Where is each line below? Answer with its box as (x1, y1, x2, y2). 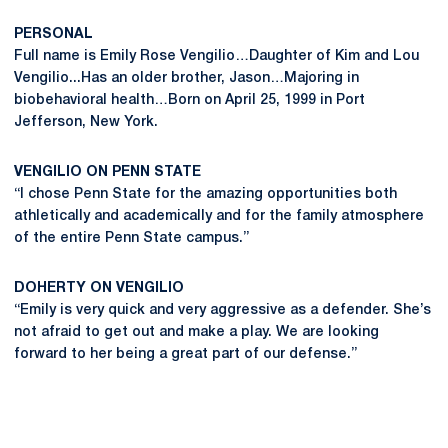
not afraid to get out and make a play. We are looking (14, 326, 379, 339)
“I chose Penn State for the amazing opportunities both (14, 188, 397, 201)
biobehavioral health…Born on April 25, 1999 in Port (14, 94, 365, 107)
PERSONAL (14, 28, 93, 41)
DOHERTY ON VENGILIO (14, 282, 184, 295)
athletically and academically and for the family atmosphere (14, 210, 424, 223)
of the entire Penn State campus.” (14, 232, 249, 245)
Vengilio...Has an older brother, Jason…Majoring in (14, 72, 359, 85)
